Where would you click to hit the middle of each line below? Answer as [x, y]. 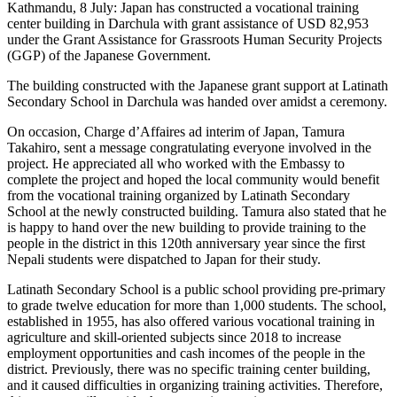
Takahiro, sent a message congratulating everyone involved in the [189, 148]
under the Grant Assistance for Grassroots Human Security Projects [195, 40]
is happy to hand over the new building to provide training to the [187, 228]
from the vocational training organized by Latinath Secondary [179, 196]
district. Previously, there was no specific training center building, [189, 370]
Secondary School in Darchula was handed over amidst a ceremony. [197, 102]
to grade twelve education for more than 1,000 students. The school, [197, 306]
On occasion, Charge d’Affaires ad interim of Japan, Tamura [176, 132]
